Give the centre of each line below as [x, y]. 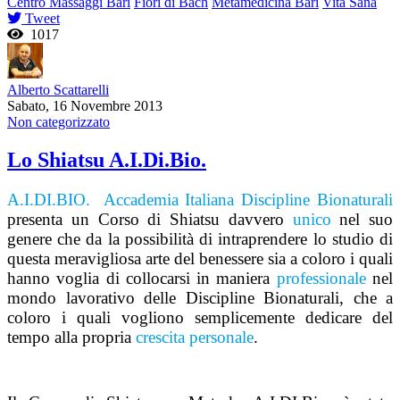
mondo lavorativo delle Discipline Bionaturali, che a [200, 297]
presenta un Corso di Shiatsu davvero [150, 219]
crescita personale [195, 337]
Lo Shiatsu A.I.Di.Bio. [107, 159]
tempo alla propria [71, 337]
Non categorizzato [58, 121]
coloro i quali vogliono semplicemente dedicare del [200, 317]
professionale [321, 278]
